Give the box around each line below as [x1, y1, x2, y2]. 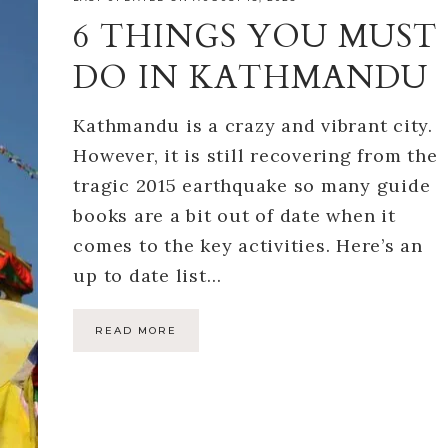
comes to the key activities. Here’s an [73, 234, 423, 258]
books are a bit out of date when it [73, 204, 396, 228]
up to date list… [73, 264, 222, 288]
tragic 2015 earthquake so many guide [73, 174, 431, 198]
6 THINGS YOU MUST [73, 15, 439, 60]
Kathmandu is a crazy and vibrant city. [73, 114, 433, 138]
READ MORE [95, 324, 178, 338]
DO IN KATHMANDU [73, 56, 429, 101]
